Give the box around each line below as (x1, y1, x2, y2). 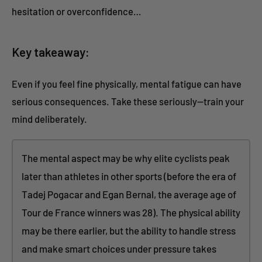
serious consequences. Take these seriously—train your (12, 95, 244, 107)
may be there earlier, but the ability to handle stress (22, 224, 236, 236)
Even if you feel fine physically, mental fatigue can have (12, 77, 242, 89)
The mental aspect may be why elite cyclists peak (22, 151, 230, 164)
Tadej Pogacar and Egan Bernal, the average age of (22, 188, 236, 200)
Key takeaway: (12, 44, 89, 60)
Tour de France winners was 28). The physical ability (22, 206, 240, 218)
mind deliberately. (12, 112, 87, 125)
